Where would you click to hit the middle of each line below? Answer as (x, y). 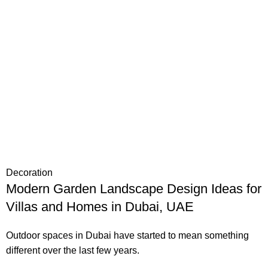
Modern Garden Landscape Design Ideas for (134, 189)
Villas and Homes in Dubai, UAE (100, 207)
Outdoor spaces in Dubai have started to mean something (127, 236)
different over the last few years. (73, 251)
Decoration (29, 173)
